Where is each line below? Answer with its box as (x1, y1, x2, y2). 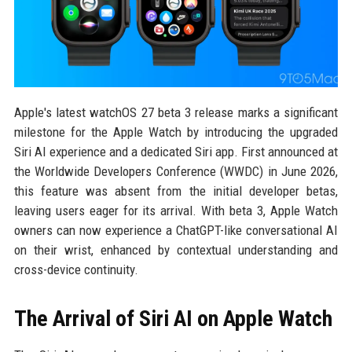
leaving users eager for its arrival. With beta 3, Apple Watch (13, 203, 339, 219)
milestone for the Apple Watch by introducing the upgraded (13, 124, 339, 141)
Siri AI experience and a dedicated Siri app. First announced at (13, 144, 339, 160)
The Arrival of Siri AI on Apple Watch (13, 306, 332, 332)
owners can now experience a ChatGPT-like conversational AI (13, 222, 339, 239)
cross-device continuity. (13, 262, 138, 278)
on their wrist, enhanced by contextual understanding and (13, 242, 339, 258)
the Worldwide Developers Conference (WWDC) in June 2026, (13, 163, 339, 180)
